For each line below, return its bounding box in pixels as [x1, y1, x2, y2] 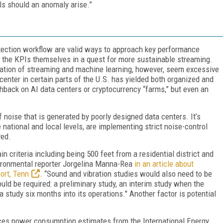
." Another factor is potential [123, 188, 216, 199]
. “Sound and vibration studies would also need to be [40, 168, 212, 179]
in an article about [134, 158, 194, 169]
